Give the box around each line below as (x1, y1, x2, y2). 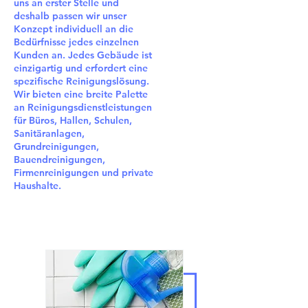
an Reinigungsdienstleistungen (14, 101, 152, 113)
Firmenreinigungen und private (14, 166, 153, 179)
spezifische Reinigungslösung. (14, 75, 149, 87)
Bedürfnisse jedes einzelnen (14, 36, 139, 48)
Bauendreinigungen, (14, 153, 105, 166)
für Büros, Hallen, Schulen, (14, 114, 132, 126)
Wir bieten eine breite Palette (14, 88, 148, 100)
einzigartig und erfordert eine (14, 62, 148, 74)
